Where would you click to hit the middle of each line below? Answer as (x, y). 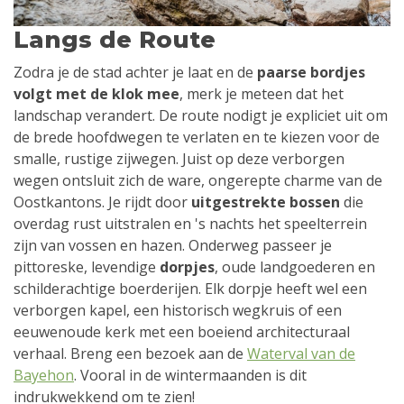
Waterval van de (301, 354)
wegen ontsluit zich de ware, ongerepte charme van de (198, 181)
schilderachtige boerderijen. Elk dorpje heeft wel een (190, 289)
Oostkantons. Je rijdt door (102, 202)
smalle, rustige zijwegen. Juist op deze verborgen (179, 159)
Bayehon (44, 376)
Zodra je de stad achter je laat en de (135, 73)
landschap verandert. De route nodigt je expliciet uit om (201, 116)
